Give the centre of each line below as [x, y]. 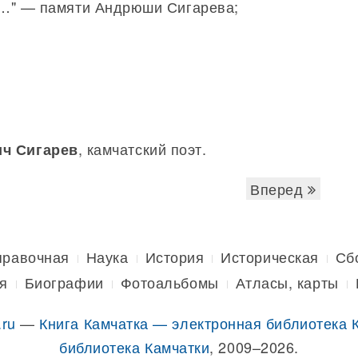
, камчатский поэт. [142, 149]
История [175, 257]
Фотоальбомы [169, 282]
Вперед [279, 189]
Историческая [270, 257]
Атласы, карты [287, 282]
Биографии [64, 282]
